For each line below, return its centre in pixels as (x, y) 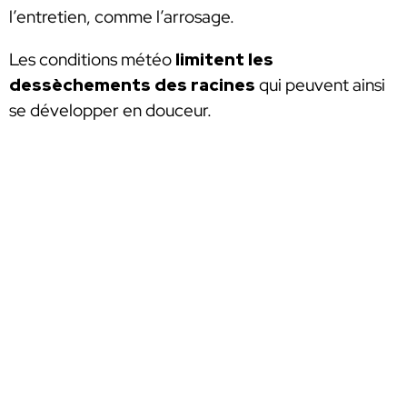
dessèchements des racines (132, 85)
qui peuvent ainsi (320, 85)
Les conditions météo (92, 60)
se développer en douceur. (110, 111)
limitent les (224, 60)
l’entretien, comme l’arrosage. (122, 16)
